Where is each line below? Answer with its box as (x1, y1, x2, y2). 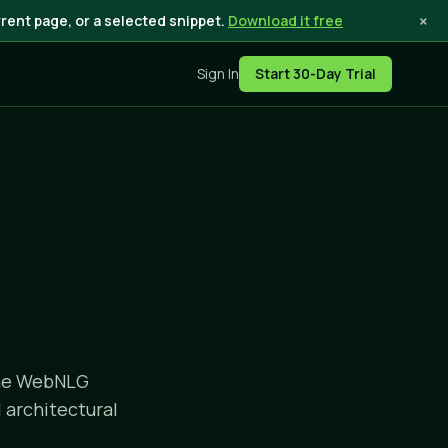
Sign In (197, 64, 239, 83)
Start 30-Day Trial (255, 64, 376, 83)
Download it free (228, 11, 343, 30)
